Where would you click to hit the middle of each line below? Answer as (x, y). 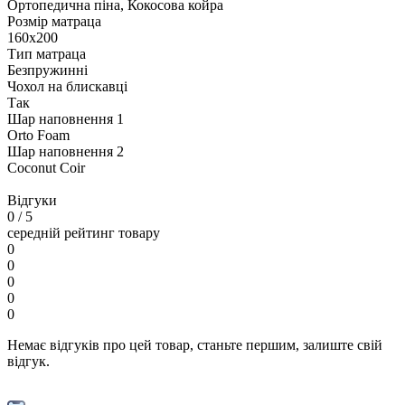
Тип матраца (47, 54)
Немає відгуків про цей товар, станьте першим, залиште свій (195, 345)
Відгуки (32, 201)
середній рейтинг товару (84, 233)
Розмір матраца (54, 22)
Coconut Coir (46, 168)
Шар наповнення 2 (66, 152)
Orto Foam (38, 136)
